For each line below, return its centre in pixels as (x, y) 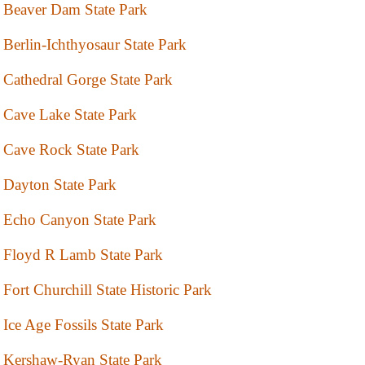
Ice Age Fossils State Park (84, 325)
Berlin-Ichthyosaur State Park (95, 45)
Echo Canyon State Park (80, 220)
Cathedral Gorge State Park (88, 80)
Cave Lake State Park (70, 115)
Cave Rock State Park (71, 150)
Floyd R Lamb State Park (83, 255)
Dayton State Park (60, 185)
